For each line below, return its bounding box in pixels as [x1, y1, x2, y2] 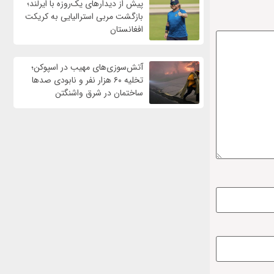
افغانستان [109, 23, 143, 37]
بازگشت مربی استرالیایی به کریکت [24, 10, 143, 24]
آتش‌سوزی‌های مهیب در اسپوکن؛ [31, 61, 143, 75]
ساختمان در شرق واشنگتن [54, 86, 143, 100]
